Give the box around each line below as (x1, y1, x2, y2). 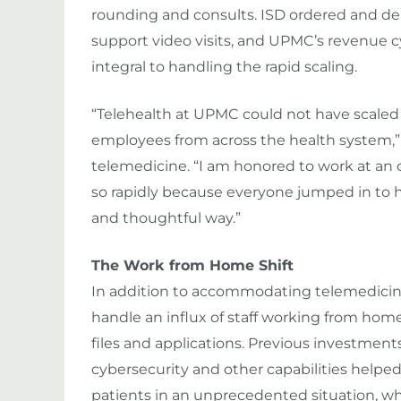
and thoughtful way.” (91, 209, 241, 226)
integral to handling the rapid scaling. (91, 58, 357, 75)
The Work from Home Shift (91, 257, 294, 274)
